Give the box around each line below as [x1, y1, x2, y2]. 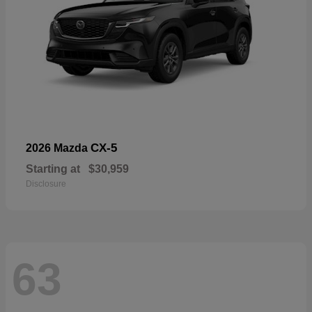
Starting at [26, 162, 80, 175]
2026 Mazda [26, 141, 91, 154]
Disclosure [26, 178, 66, 189]
